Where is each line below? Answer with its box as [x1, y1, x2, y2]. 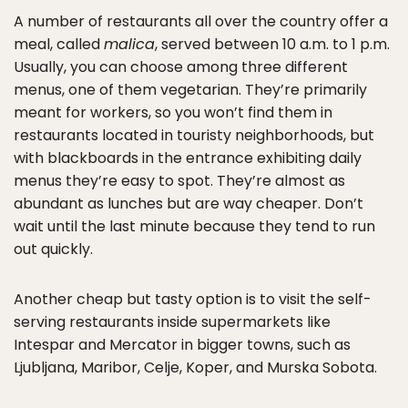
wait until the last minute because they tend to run [14, 216, 375, 237]
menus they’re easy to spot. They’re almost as [14, 170, 345, 191]
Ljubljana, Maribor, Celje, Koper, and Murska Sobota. [14, 357, 377, 378]
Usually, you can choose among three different [14, 56, 348, 77]
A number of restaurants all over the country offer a [14, 11, 388, 32]
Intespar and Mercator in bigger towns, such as [14, 334, 351, 355]
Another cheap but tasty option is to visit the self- [14, 289, 372, 310]
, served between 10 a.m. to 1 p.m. [155, 34, 390, 55]
